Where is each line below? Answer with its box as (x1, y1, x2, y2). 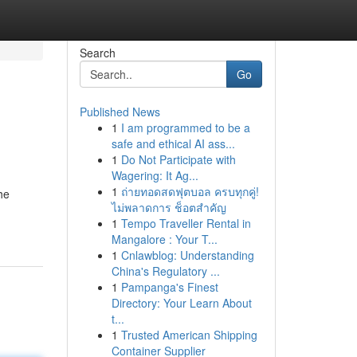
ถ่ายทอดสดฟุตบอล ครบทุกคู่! (120, 183, 259, 199)
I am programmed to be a (120, 120, 250, 135)
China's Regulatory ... (111, 263, 220, 279)
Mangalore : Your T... (111, 231, 218, 247)
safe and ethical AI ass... (111, 135, 235, 151)
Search (79, 45, 116, 61)
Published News (79, 104, 160, 120)
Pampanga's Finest (120, 279, 218, 295)
